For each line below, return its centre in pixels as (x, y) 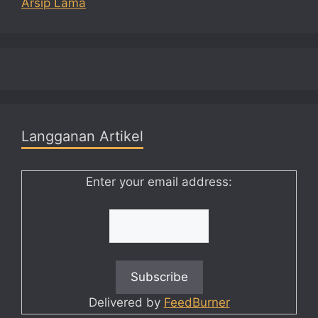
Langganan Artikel (82, 137)
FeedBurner (197, 303)
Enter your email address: (159, 182)
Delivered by (126, 303)
